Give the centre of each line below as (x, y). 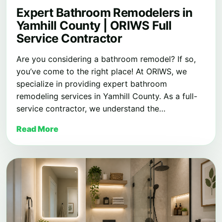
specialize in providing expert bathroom (92, 84)
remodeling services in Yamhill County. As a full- (107, 96)
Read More (37, 129)
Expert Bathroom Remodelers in (105, 13)
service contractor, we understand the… (91, 109)
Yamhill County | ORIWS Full (94, 26)
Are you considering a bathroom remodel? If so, (106, 59)
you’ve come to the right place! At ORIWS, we (102, 72)
